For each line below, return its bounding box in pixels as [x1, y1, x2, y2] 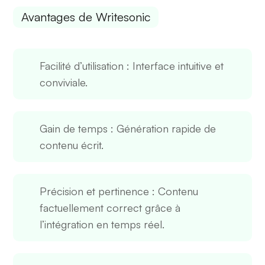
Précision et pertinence [40, 184, 150, 198]
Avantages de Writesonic [21, 9, 151, 24]
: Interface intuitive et [124, 59, 224, 72]
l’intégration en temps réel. [40, 217, 165, 231]
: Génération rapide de [108, 121, 216, 135]
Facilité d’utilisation [40, 59, 124, 72]
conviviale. [40, 75, 88, 89]
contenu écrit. [40, 138, 104, 151]
